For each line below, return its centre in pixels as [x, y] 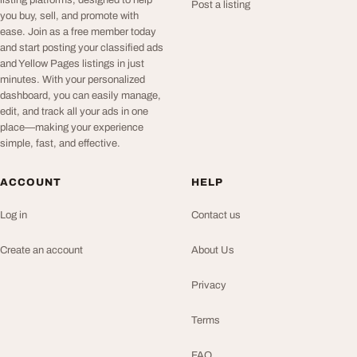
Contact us [216, 215]
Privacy [209, 285]
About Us [213, 250]
